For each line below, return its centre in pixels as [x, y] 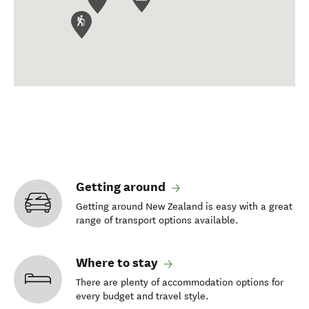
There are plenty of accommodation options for [180, 282]
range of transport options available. [157, 220]
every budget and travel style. [142, 296]
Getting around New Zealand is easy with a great [184, 206]
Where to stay [118, 263]
